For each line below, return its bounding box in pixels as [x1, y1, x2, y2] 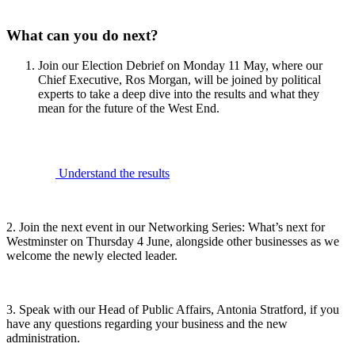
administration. [6, 331, 93, 345]
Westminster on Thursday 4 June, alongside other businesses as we [6, 235, 339, 249]
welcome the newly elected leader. [6, 249, 177, 263]
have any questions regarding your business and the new [6, 317, 288, 331]
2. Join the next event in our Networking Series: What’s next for [6, 220, 325, 235]
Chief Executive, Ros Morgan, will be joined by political [38, 73, 321, 87]
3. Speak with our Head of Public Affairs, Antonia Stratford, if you [6, 303, 339, 317]
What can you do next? [6, 26, 162, 44]
